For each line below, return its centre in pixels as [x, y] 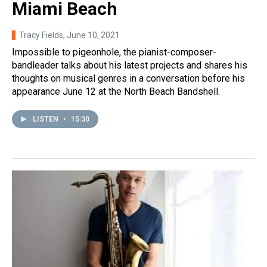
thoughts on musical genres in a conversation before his [128, 79]
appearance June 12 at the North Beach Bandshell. [116, 92]
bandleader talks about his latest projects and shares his [130, 66]
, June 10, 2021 [91, 35]
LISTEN [46, 119]
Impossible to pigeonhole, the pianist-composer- [114, 52]
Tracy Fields [41, 35]
